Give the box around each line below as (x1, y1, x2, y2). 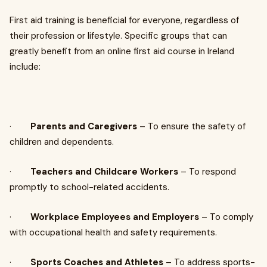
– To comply (199, 211, 253, 223)
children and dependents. (10, 136, 114, 148)
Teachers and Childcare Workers (30, 166, 178, 178)
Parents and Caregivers (30, 120, 137, 132)
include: (10, 61, 41, 73)
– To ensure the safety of (137, 120, 246, 132)
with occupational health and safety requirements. (10, 226, 217, 238)
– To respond (178, 166, 236, 178)
